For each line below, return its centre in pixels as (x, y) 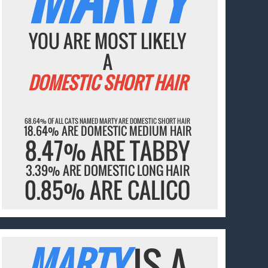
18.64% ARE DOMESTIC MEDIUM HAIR (107, 130)
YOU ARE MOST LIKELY (108, 41)
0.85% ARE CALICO (108, 190)
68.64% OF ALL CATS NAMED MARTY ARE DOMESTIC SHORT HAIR (108, 121)
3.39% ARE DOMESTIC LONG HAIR (107, 170)
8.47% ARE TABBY (108, 150)
